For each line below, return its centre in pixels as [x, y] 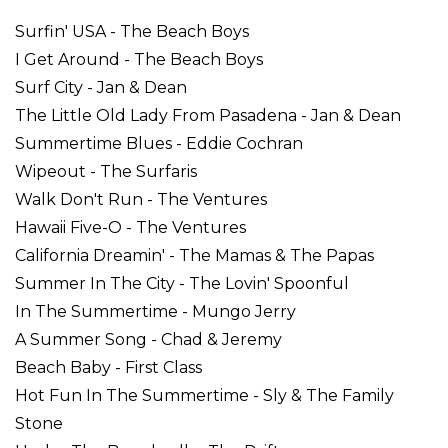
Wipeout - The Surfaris [106, 171]
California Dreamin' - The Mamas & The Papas [194, 255]
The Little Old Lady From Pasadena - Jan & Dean [208, 115]
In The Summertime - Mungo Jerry [155, 311]
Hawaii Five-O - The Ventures [130, 227]
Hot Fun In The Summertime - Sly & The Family [204, 395]
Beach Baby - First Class [108, 367]
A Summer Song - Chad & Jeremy [148, 339]
